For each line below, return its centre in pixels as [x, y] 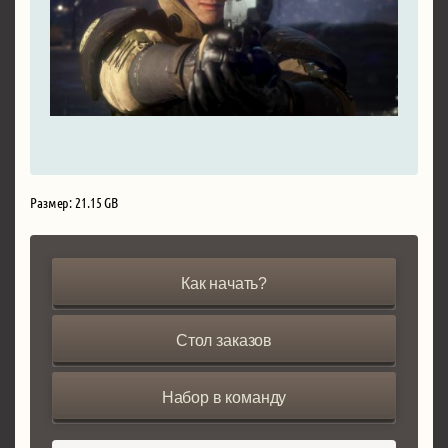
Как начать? [224, 283]
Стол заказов [224, 340]
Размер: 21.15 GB [74, 201]
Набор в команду [224, 397]
